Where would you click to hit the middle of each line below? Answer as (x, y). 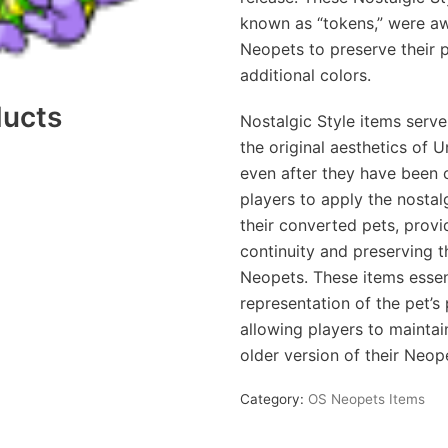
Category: (273, 399)
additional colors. (305, 75)
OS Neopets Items (366, 399)
